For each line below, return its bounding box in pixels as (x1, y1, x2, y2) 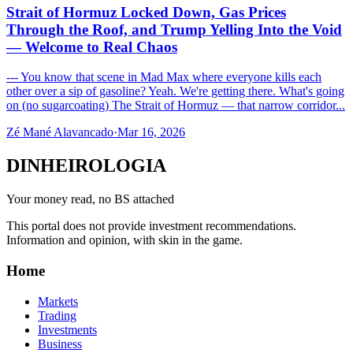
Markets (38, 294, 78, 308)
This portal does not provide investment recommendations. (6, 219, 296, 233)
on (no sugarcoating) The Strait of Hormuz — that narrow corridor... (6, 98, 345, 113)
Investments (38, 322, 97, 336)
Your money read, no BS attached (6, 192, 174, 206)
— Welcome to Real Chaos (6, 38, 177, 55)
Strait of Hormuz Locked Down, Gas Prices (6, 3, 286, 20)
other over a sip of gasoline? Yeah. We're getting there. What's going (6, 84, 344, 98)
